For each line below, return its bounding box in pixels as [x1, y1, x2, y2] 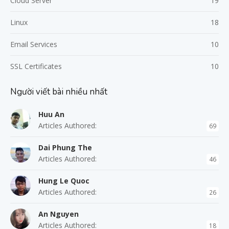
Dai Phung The [38, 142, 92, 152]
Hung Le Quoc [38, 175, 89, 186]
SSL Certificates [10, 61, 62, 71]
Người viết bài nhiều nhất [10, 85, 107, 98]
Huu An [38, 109, 64, 119]
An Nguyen [38, 209, 79, 219]
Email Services [10, 39, 57, 49]
